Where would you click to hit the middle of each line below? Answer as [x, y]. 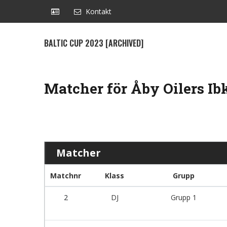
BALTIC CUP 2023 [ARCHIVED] [94, 43]
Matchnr [66, 176]
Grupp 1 [183, 197]
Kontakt [99, 11]
